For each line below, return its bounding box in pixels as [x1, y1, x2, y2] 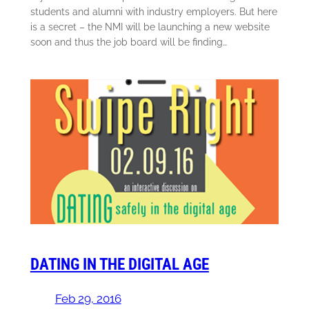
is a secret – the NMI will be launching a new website [30, 20, 270, 32]
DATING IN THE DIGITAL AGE [30, 254, 209, 274]
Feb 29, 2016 [54, 291, 121, 306]
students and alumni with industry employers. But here [30, 5, 277, 17]
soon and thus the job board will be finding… [30, 35, 227, 48]
